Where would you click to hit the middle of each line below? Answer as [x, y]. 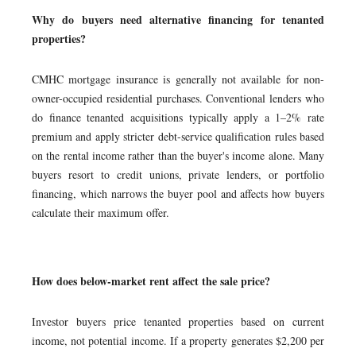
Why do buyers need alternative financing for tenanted [178, 19]
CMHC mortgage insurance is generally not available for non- [178, 79]
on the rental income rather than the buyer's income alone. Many [178, 155]
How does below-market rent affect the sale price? [151, 281]
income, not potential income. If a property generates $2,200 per [178, 341]
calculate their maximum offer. [101, 213]
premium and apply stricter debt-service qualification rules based [178, 136]
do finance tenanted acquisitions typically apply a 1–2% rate [178, 117]
